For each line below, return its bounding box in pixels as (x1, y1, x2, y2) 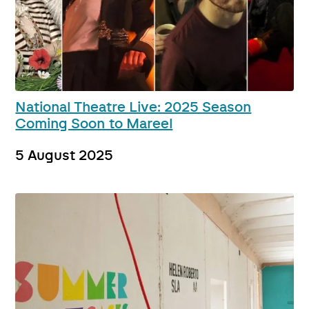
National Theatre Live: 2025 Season (15, 101, 252, 115)
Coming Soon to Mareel (15, 117, 173, 132)
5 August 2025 (15, 149, 114, 163)
